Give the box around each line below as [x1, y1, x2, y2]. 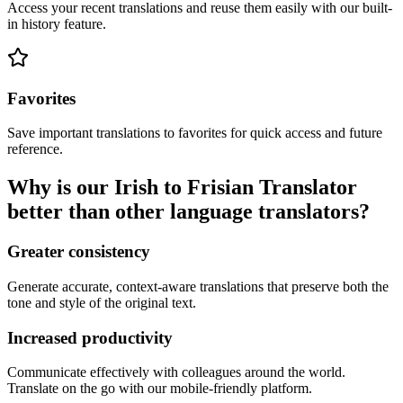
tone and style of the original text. [7, 294, 196, 310]
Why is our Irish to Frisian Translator [7, 175, 357, 200]
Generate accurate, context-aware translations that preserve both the [7, 278, 389, 294]
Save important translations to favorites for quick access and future [7, 125, 382, 141]
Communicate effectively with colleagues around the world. [7, 364, 345, 381]
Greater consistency [7, 242, 150, 262]
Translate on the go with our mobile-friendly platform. [7, 381, 312, 397]
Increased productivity [7, 327, 173, 347]
